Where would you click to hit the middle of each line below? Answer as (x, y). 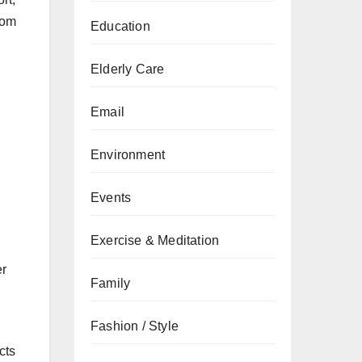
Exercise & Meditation (155, 240)
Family (111, 283)
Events (111, 198)
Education (120, 26)
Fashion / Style (135, 326)
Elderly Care (128, 69)
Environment (128, 155)
